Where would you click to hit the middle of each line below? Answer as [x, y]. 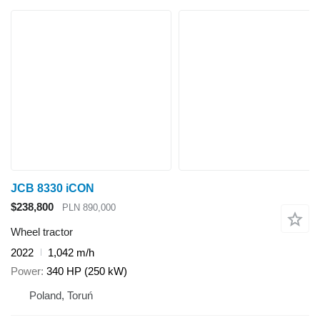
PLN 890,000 [89, 208]
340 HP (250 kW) [87, 271]
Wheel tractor [42, 231]
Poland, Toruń [61, 296]
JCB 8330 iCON [52, 188]
